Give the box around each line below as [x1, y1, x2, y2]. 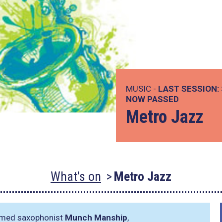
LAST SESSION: [158, 84, 219, 94]
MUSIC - [126, 84, 158, 94]
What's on [51, 169, 101, 184]
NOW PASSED [126, 94, 179, 104]
